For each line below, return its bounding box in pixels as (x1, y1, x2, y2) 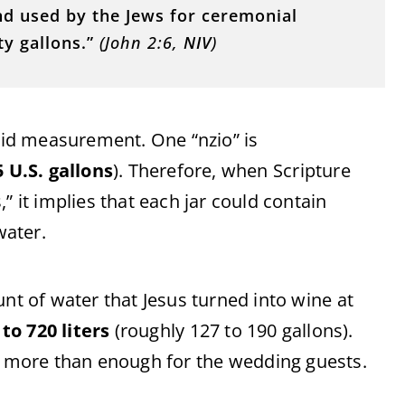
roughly (119, 318, 190, 343)
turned (192, 287, 254, 312)
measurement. (21, 127, 151, 152)
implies (33, 189, 101, 213)
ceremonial (202, 5, 297, 26)
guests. (306, 349, 367, 373)
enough (97, 349, 167, 373)
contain (263, 189, 327, 213)
